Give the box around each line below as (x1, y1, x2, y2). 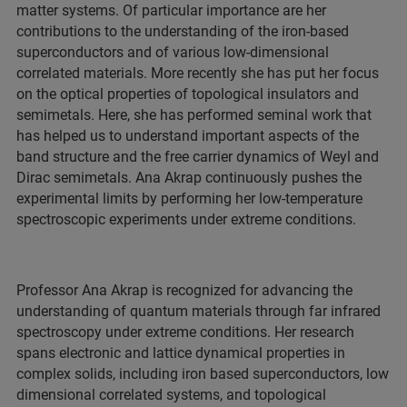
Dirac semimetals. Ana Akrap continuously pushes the (16, 168, 362, 186)
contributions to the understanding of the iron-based (16, 22, 349, 40)
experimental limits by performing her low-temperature (16, 189, 362, 207)
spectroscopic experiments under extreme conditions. (16, 210, 356, 228)
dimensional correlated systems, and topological (16, 385, 326, 403)
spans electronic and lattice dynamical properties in (16, 343, 345, 362)
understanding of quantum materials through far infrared (16, 302, 381, 320)
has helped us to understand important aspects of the (16, 126, 359, 144)
